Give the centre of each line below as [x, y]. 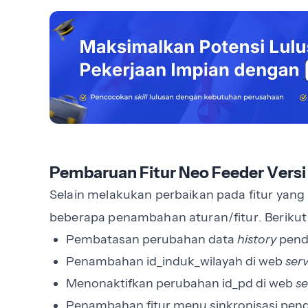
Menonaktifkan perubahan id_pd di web [181, 284]
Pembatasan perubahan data [152, 240]
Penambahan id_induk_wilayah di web [176, 262]
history [258, 240]
